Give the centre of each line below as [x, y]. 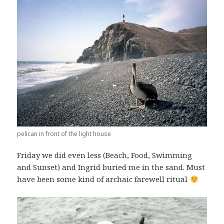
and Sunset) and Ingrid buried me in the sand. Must [111, 167]
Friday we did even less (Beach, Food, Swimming [105, 155]
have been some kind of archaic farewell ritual [103, 179]
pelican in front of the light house [64, 134]
